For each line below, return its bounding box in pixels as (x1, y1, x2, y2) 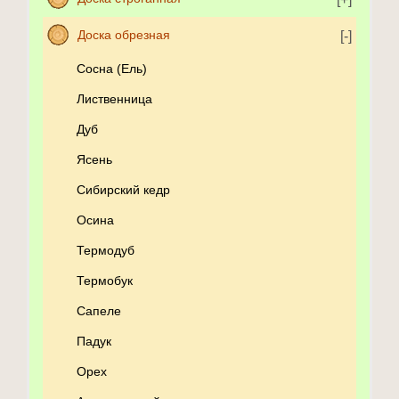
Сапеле (77, 304, 121, 319)
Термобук (77, 273, 133, 289)
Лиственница (77, 92, 152, 107)
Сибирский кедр (77, 183, 170, 198)
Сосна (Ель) (77, 61, 147, 77)
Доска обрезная (77, 28, 170, 43)
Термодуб (77, 243, 134, 258)
